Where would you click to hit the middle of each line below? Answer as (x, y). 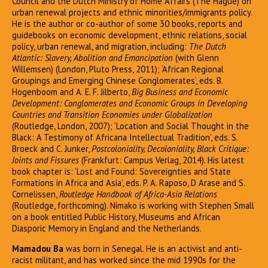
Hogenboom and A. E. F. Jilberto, (72, 92)
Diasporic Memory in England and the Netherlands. (107, 229)
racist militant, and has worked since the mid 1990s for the (124, 260)
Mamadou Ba (39, 249)
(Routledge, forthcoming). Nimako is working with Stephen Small (133, 206)
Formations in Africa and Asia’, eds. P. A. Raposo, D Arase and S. (128, 183)
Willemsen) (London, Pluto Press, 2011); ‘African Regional (118, 69)
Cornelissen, (36, 194)
